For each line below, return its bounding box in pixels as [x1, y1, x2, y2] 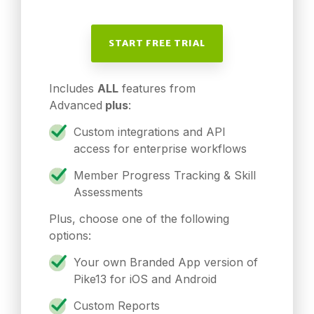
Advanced [49, 98, 102, 113]
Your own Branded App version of [74, 255, 258, 270]
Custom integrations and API [74, 125, 226, 139]
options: [49, 228, 91, 243]
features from [118, 81, 196, 96]
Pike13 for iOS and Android [74, 272, 217, 287]
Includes [49, 81, 97, 96]
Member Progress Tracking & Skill [74, 168, 256, 183]
